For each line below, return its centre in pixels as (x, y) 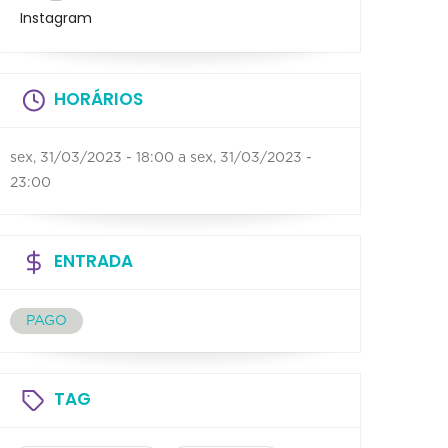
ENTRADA (93, 260)
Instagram (55, 18)
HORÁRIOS (98, 98)
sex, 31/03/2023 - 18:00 (92, 157)
